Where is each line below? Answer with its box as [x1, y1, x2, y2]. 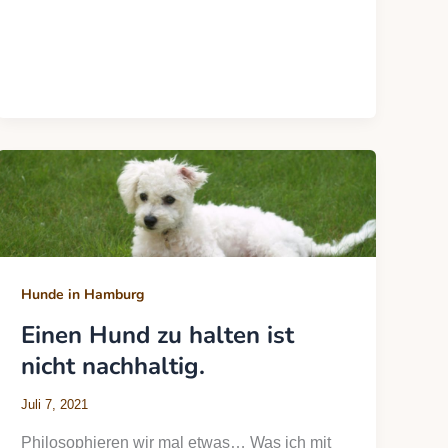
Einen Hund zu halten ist [21, 319, 295, 352]
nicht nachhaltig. [21, 350, 206, 383]
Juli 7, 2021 [21, 397, 89, 413]
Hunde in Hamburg [21, 285, 145, 305]
